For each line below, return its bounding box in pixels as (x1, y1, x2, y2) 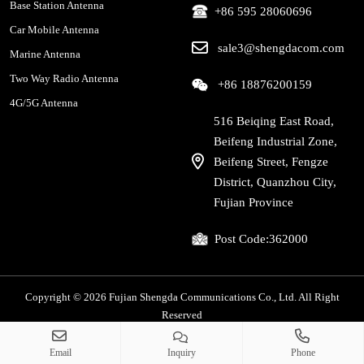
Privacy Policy (128, 331, 193, 344)
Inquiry (167, 347, 196, 358)
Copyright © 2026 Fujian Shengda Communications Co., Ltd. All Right (24, 290, 340, 303)
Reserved (162, 308, 202, 321)
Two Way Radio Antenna (10, 71, 119, 84)
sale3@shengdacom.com (218, 41, 344, 54)
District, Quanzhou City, (214, 175, 336, 188)
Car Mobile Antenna (10, 23, 99, 36)
